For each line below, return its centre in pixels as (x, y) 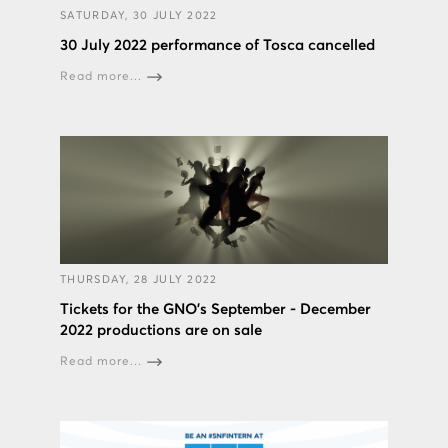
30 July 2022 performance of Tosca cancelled (217, 46)
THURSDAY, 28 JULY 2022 (139, 280)
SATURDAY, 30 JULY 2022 (139, 16)
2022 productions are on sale (161, 331)
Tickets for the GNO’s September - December (215, 310)
